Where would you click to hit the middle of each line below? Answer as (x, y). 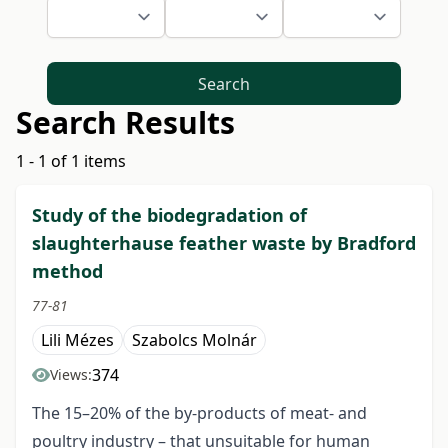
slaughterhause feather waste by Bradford (224, 243)
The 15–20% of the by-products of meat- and (199, 413)
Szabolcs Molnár (194, 340)
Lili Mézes (77, 340)
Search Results (125, 123)
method (67, 271)
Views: (71, 375)
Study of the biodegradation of (169, 215)
